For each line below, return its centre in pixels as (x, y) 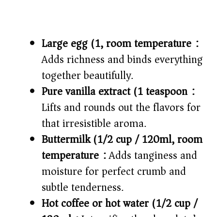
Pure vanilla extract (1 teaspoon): (118, 91)
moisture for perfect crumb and (114, 171)
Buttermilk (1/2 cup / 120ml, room (122, 139)
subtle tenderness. (83, 187)
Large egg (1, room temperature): (120, 43)
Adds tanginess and (152, 155)
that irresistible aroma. (94, 123)
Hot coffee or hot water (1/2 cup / (120, 203)
